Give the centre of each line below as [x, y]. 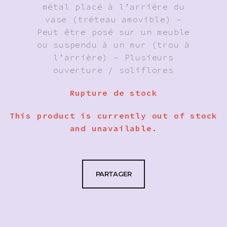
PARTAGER [113, 174]
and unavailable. [113, 128]
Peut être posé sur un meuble [113, 32]
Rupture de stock [113, 92]
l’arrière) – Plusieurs [113, 57]
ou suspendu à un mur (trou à [113, 44]
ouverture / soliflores [113, 70]
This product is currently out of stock [113, 115]
